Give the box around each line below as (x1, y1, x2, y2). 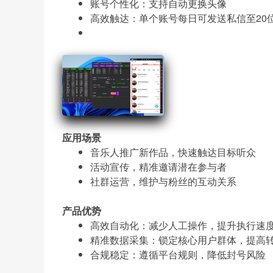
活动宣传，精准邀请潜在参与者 (90, 159, 227, 174)
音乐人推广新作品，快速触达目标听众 (90, 144, 256, 159)
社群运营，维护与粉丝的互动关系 (90, 174, 236, 188)
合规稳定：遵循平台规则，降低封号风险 (90, 247, 266, 261)
